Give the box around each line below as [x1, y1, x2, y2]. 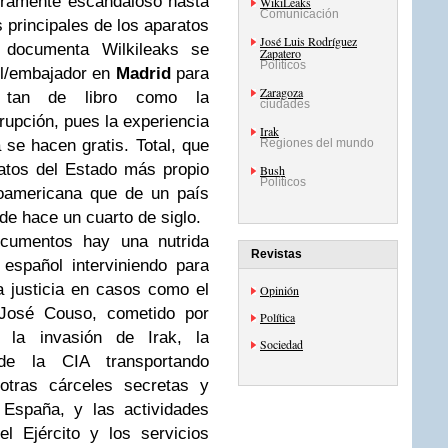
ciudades [260, 97, 310, 111]
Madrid [115, 64, 171, 83]
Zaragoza [260, 84, 303, 100]
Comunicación [260, 7, 339, 21]
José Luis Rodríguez [260, 33, 357, 49]
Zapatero [260, 45, 301, 61]
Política [260, 309, 295, 325]
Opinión [260, 282, 299, 298]
